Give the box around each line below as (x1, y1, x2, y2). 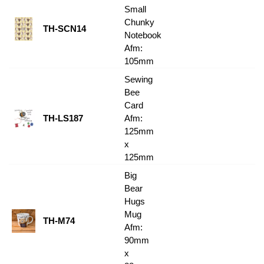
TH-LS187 (43, 113, 83, 123)
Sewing (124, 74, 153, 84)
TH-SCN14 (43, 24, 86, 34)
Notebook (124, 30, 161, 40)
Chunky (124, 17, 154, 27)
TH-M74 (43, 216, 75, 226)
